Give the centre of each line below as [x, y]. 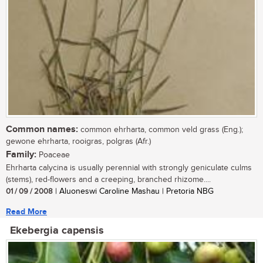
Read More [26, 212]
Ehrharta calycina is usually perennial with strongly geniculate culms [129, 168]
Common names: [42, 130]
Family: [21, 155]
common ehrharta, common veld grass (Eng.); [161, 130]
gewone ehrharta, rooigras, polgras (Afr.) [78, 142]
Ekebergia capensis [57, 231]
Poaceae [53, 155]
